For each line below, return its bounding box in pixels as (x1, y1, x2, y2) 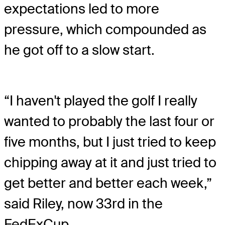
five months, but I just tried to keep (4, 133, 216, 151)
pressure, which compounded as (4, 21, 206, 39)
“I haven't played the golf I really (4, 91, 197, 109)
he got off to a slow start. (4, 41, 155, 59)
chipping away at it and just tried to (4, 153, 216, 171)
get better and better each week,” (4, 174, 212, 192)
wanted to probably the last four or (4, 112, 214, 130)
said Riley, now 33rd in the (4, 194, 163, 212)
